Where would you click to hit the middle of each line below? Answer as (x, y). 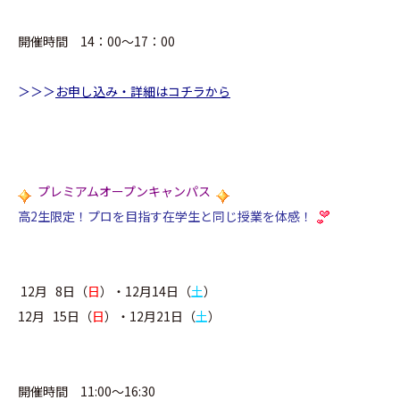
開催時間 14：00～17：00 (96, 41)
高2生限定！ (53, 216)
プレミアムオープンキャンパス (124, 191)
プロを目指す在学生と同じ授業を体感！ (200, 216)
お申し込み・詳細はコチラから (143, 91)
